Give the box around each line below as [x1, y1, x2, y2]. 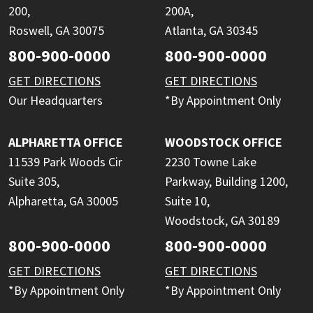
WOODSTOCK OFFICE [165, 133, 282, 150]
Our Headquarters [8, 92, 103, 108]
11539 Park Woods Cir [8, 153, 122, 170]
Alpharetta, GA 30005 [8, 192, 118, 209]
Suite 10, [165, 192, 210, 209]
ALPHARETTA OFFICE [8, 133, 123, 150]
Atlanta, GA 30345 [165, 22, 258, 38]
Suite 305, [8, 173, 59, 189]
